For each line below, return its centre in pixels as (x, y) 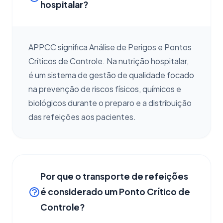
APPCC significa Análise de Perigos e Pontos (110, 47)
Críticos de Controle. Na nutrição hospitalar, (109, 61)
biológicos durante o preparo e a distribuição (110, 103)
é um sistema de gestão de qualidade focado (111, 75)
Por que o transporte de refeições (114, 176)
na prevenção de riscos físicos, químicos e (105, 89)
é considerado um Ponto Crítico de (115, 192)
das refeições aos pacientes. (82, 117)
